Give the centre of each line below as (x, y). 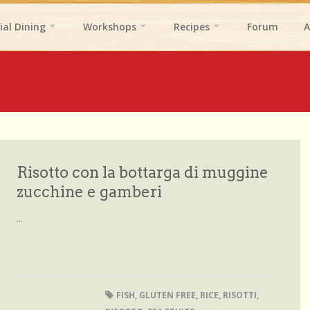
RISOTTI (239, 295)
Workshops (110, 27)
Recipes (192, 27)
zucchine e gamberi (89, 192)
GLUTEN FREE (167, 295)
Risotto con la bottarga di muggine (143, 172)
